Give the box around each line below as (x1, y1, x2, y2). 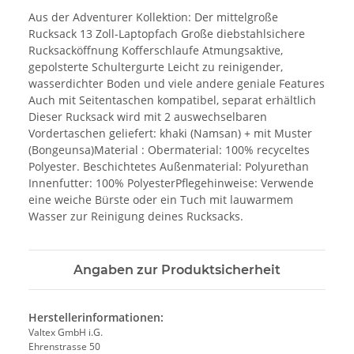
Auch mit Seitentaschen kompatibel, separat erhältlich (28, 92, 316, 107)
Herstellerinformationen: (28, 309, 164, 325)
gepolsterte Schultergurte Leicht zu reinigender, (28, 58, 283, 74)
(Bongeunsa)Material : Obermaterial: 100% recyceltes (28, 141, 310, 157)
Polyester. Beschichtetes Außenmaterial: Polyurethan (28, 158, 309, 174)
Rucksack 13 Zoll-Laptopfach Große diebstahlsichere (28, 25, 305, 41)
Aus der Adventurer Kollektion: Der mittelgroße (28, 9, 278, 24)
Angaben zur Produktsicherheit (73, 262, 281, 277)
